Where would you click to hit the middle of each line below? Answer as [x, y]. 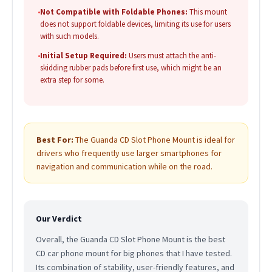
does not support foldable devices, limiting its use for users [135, 24]
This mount [207, 12]
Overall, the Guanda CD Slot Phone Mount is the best [130, 240]
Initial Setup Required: [83, 56]
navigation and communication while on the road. [124, 167]
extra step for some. [72, 80]
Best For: [55, 140]
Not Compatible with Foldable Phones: [114, 12]
